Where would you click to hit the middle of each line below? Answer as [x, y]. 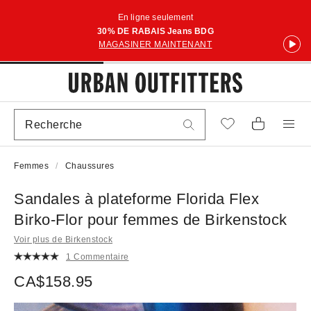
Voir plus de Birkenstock [63, 239]
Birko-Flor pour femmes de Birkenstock [151, 220]
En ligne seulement [155, 17]
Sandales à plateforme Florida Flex [136, 199]
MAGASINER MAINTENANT [155, 44]
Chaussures [90, 166]
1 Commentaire [98, 257]
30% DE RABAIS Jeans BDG [155, 31]
